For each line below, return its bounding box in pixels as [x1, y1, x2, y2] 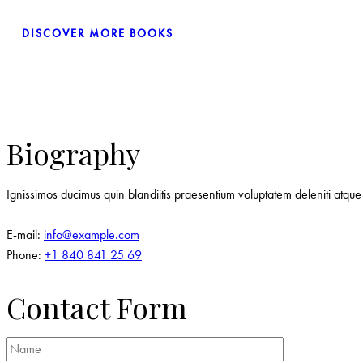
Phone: [6, 246, 45, 264]
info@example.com [44, 226, 139, 244]
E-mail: [6, 226, 44, 244]
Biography [6, 135, 140, 173]
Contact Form [6, 288, 187, 327]
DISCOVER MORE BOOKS [22, 25, 173, 41]
